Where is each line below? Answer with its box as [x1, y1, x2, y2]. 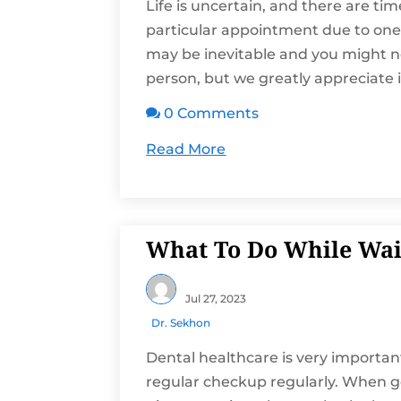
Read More [146, 141, 226, 158]
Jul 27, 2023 [185, 291, 247, 305]
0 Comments [164, 105, 260, 123]
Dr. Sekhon [151, 316, 211, 330]
